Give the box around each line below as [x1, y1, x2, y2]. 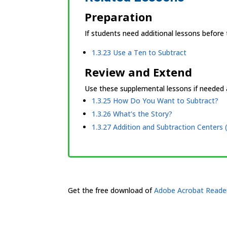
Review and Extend [85, 64, 193, 80]
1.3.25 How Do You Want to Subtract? [92, 95, 219, 105]
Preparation [85, 9, 153, 24]
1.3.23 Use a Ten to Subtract [92, 47, 187, 57]
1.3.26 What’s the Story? [92, 108, 173, 119]
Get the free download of [68, 185, 155, 196]
